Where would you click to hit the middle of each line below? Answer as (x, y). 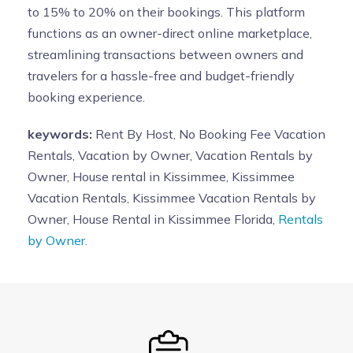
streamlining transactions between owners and (165, 54)
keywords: (60, 134)
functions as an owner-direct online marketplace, (170, 33)
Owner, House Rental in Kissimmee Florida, (153, 219)
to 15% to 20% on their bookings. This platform (166, 12)
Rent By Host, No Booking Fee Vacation (209, 134)
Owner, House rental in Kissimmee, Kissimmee (161, 176)
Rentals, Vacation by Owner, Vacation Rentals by (170, 155)
